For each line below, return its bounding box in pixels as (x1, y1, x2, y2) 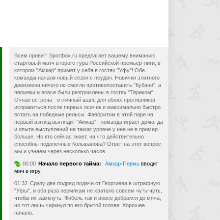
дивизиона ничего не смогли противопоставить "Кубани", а (14, 82, 162, 88)
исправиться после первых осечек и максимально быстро (14, 104, 161, 110)
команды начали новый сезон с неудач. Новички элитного (14, 75, 160, 81)
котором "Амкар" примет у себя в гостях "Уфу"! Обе (14, 67, 145, 73)
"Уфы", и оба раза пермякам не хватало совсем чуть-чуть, (14, 188, 163, 193)
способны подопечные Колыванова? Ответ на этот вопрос (14, 141, 162, 147)
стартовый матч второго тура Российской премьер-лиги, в (14, 60, 161, 66)
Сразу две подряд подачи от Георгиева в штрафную (30, 180, 161, 186)
